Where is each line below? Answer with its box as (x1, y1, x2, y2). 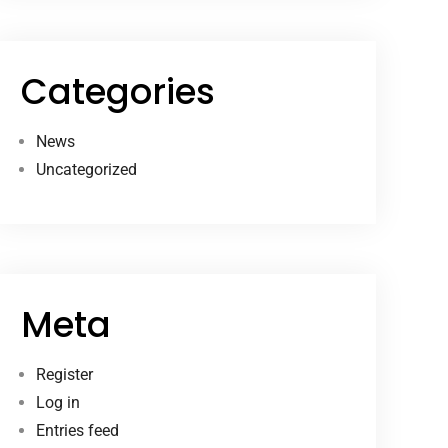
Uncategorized (36, 160, 138, 180)
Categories (21, 67, 216, 117)
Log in (36, 393, 81, 413)
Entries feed (36, 421, 120, 441)
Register (36, 365, 94, 385)
